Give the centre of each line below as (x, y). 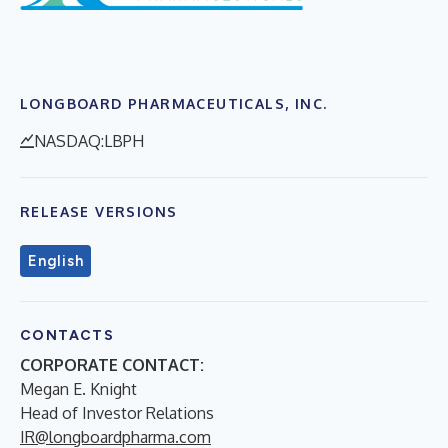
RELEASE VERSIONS (99, 211)
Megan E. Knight (78, 388)
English (56, 260)
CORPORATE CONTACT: (112, 364)
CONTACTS (67, 335)
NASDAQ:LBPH (89, 140)
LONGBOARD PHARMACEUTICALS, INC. (174, 103)
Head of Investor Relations (117, 412)
